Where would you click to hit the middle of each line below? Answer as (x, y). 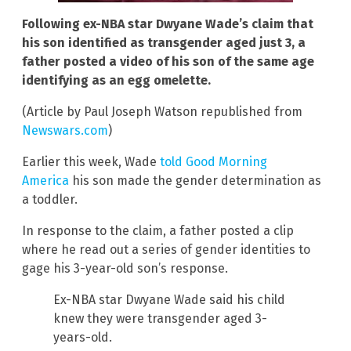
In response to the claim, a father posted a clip (158, 231)
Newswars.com (65, 130)
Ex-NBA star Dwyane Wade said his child (169, 300)
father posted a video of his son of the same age (168, 62)
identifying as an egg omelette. (116, 80)
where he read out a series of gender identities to (166, 250)
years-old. (83, 337)
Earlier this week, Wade (91, 162)
